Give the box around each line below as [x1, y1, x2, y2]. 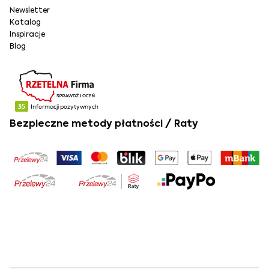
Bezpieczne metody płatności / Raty [10, 119, 201, 129]
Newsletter [10, 7, 50, 14]
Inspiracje [10, 31, 45, 38]
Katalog [10, 19, 41, 26]
